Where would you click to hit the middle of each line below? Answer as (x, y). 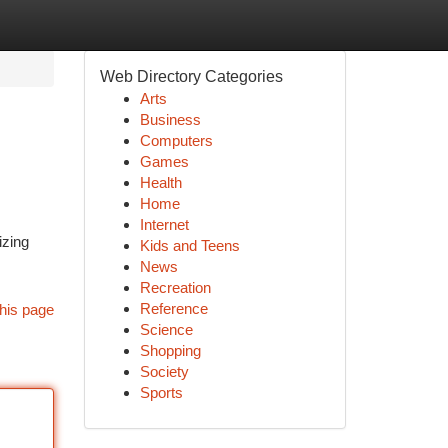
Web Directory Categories (191, 76)
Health (160, 182)
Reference (173, 308)
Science (166, 329)
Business (170, 119)
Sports (161, 392)
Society (164, 371)
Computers (176, 140)
